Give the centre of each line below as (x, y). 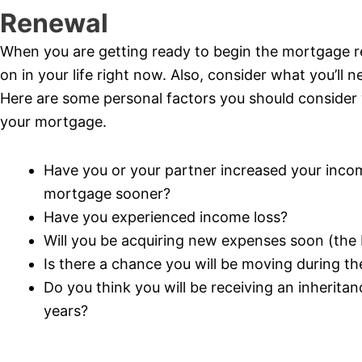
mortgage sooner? (107, 194)
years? (66, 311)
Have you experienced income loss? (166, 217)
